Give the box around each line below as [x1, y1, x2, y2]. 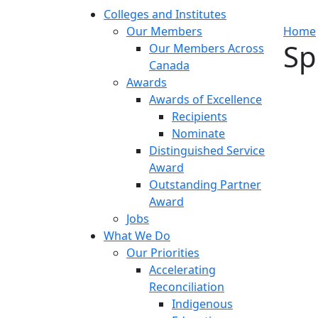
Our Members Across [149, 40, 264, 56]
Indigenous [172, 296, 233, 312]
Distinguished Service [149, 143, 265, 158]
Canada [149, 57, 190, 73]
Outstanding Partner [149, 177, 261, 192]
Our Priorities [126, 245, 199, 261]
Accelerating [149, 262, 216, 278]
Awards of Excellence [149, 92, 262, 107]
